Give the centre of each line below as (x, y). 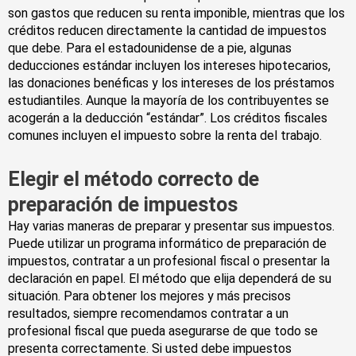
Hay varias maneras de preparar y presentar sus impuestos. (171, 226)
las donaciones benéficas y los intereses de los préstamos (171, 83)
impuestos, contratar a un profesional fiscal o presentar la (169, 261)
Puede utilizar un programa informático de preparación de (167, 244)
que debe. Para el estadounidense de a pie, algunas (150, 48)
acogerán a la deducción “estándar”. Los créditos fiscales (168, 118)
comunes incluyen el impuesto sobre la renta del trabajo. (165, 136)
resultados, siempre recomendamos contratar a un (148, 314)
